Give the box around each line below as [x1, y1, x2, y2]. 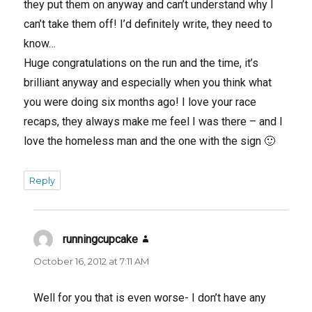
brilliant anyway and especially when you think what [24, 75, 272, 89]
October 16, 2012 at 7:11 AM [33, 255, 150, 267]
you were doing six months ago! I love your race [24, 95, 257, 109]
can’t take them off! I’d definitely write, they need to [24, 17, 273, 31]
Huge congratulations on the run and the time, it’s [24, 56, 259, 70]
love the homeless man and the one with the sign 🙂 [24, 134, 276, 148]
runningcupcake [63, 232, 139, 246]
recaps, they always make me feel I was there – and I [24, 114, 283, 128]
